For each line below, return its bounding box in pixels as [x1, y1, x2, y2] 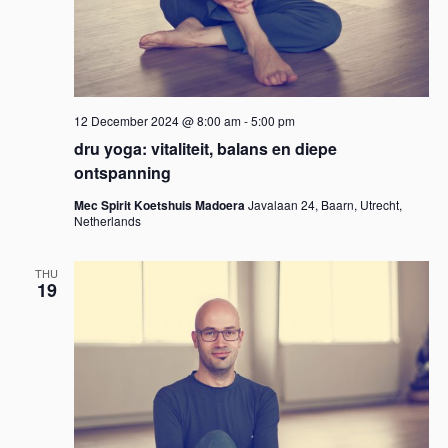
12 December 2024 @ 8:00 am [73, 112, 241, 129]
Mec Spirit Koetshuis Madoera [73, 196, 248, 214]
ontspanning [73, 161, 171, 184]
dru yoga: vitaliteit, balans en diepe [73, 137, 337, 160]
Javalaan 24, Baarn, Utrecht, [247, 196, 402, 213]
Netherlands [73, 212, 141, 229]
